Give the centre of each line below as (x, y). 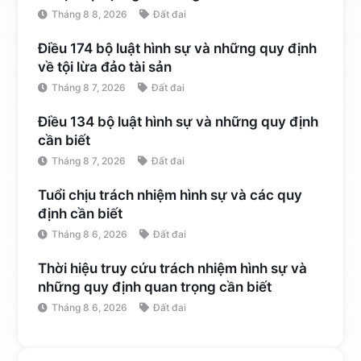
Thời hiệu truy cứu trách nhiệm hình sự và (173, 268)
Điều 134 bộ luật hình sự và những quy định (178, 121)
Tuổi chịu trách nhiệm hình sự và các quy (170, 195)
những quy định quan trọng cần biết (155, 286)
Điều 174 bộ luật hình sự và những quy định (178, 48)
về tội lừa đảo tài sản (105, 66)
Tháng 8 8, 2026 (90, 14)
